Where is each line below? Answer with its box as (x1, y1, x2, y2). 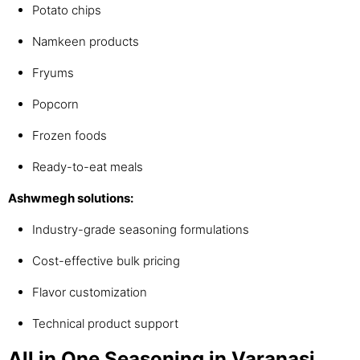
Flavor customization (32, 284, 147, 301)
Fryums (32, 65, 74, 81)
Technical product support (32, 316, 178, 332)
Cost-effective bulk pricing (32, 253, 180, 269)
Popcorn (32, 96, 79, 112)
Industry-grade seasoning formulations (32, 222, 249, 238)
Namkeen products (32, 34, 139, 50)
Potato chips (32, 2, 101, 18)
